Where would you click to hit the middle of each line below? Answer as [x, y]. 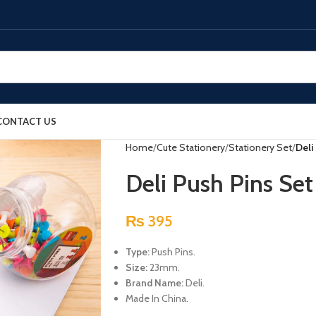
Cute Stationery [190, 147]
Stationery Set [260, 147]
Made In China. [157, 298]
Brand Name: [154, 283]
